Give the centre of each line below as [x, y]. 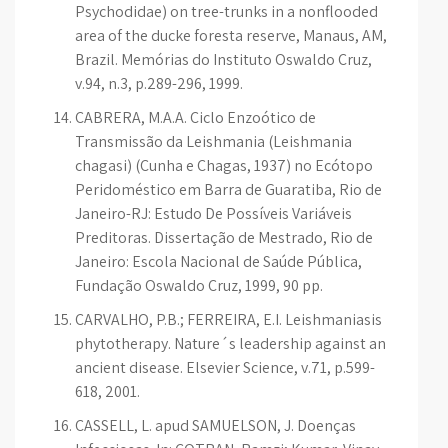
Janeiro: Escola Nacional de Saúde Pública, [218, 261]
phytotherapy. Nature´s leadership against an [230, 343]
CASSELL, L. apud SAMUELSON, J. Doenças [215, 425]
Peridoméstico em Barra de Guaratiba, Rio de [228, 189]
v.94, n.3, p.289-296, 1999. [159, 83]
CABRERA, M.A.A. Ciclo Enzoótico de [195, 117]
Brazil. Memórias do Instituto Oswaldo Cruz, [223, 59]
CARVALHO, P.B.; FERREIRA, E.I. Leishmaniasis [228, 319]
